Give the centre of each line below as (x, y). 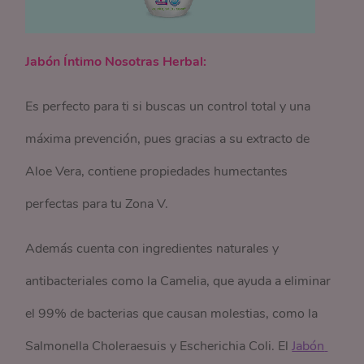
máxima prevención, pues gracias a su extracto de (168, 139)
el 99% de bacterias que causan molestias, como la (172, 314)
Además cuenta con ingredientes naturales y (152, 249)
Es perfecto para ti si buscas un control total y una (168, 106)
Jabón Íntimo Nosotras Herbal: (116, 62)
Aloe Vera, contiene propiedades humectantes (157, 171)
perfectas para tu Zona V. (97, 204)
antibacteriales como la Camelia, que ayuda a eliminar (178, 281)
